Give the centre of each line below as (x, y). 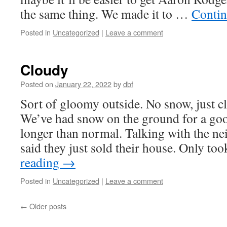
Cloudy (44, 70)
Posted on (37, 84)
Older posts (47, 206)
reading (41, 162)
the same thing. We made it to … (106, 14)
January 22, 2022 (83, 84)
